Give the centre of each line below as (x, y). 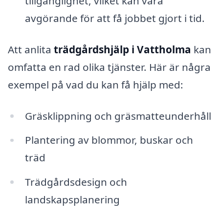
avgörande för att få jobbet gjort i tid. (115, 18)
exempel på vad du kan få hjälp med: (96, 84)
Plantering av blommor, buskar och (109, 140)
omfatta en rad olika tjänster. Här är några (109, 67)
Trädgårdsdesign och (76, 182)
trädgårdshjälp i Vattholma (122, 49)
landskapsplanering (72, 200)
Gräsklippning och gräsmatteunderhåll (118, 116)
